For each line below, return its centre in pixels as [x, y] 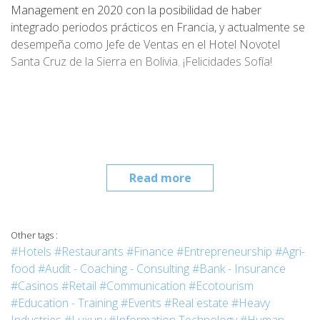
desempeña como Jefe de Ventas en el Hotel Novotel [145, 44]
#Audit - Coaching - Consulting [114, 269]
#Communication [142, 286]
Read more [160, 178]
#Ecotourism [221, 286]
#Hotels [31, 251]
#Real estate [196, 303]
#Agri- [290, 251]
